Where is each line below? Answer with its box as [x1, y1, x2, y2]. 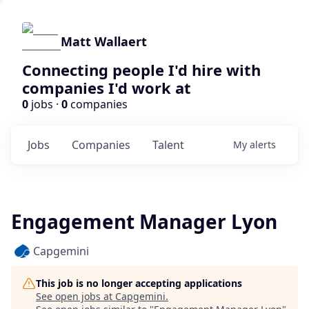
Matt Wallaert [61, 33, 147, 50]
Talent [152, 137, 184, 152]
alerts [250, 138, 276, 151]
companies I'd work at [22, 77, 191, 98]
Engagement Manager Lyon [11, 208, 277, 235]
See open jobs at [36, 290, 115, 303]
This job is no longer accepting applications [36, 277, 242, 290]
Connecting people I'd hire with [22, 59, 261, 80]
